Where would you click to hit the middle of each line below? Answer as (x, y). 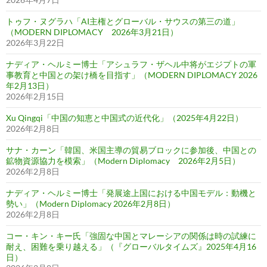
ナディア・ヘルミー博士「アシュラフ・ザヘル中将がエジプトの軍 (131, 64)
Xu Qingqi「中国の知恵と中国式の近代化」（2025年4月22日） (125, 118)
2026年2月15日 (35, 97)
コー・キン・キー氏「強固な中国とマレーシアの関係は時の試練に (131, 236)
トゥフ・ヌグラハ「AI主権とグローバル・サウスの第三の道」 (123, 21)
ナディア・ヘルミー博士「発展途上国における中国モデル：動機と (131, 193)
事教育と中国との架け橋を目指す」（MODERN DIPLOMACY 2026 (132, 75)
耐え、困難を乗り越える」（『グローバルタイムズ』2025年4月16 (131, 247)
